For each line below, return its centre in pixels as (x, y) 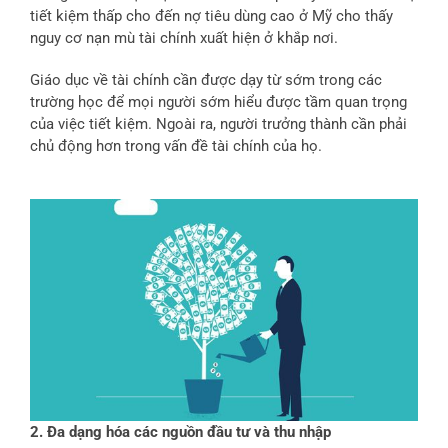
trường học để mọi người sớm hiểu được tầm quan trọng (218, 102)
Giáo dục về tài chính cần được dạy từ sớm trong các (206, 80)
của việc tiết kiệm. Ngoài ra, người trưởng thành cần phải (218, 124)
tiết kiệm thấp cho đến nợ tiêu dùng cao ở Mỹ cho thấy (211, 16)
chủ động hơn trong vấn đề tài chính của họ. (176, 146)
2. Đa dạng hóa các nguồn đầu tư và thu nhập (180, 432)
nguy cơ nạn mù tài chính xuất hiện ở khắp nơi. (184, 38)
